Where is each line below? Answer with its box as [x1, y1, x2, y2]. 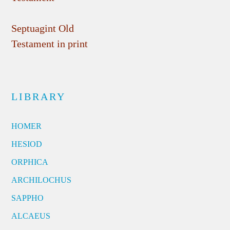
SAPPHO [11, 194, 44, 203]
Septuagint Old [11, 23, 74, 34]
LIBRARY [11, 91, 66, 103]
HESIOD [11, 140, 43, 149]
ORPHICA [11, 158, 49, 167]
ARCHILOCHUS [11, 176, 72, 185]
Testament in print [11, 38, 88, 50]
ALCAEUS [11, 212, 51, 221]
